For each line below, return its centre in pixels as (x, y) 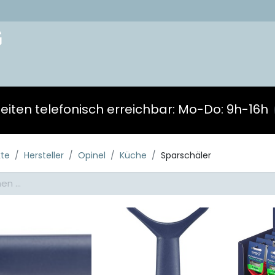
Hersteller (44, 155)
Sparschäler (186, 155)
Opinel (92, 155)
